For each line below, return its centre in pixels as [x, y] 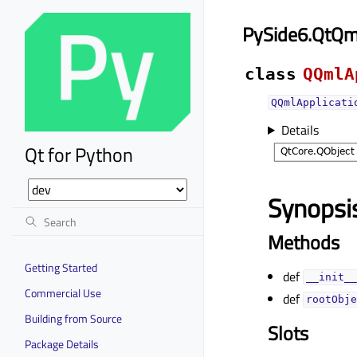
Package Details [62, 343]
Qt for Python [79, 154]
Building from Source [73, 318]
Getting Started [61, 267]
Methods [304, 242]
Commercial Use [63, 292]
